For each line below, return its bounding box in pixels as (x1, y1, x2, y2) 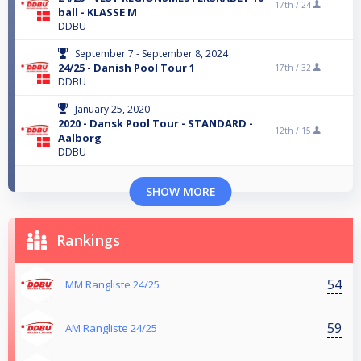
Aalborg (58, 131, 102, 146)
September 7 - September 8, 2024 (75, 47, 228, 61)
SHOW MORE (145, 184, 216, 200)
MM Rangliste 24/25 (65, 277, 160, 293)
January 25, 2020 (75, 102, 150, 117)
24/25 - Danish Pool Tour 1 (58, 60, 195, 76)
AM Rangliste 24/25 (65, 321, 157, 336)
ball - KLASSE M (58, 5, 137, 20)
